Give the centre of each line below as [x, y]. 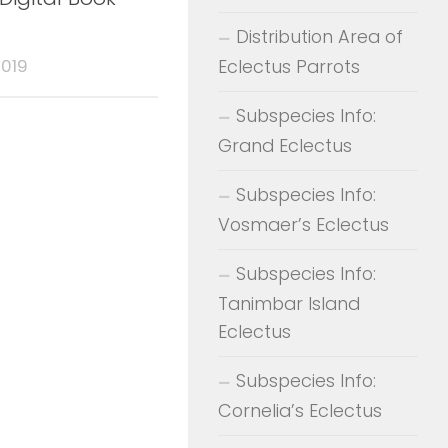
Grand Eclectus [285, 145]
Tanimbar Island [289, 303]
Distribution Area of [319, 36]
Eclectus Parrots [289, 66]
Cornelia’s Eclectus [300, 410]
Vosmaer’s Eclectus [303, 224]
